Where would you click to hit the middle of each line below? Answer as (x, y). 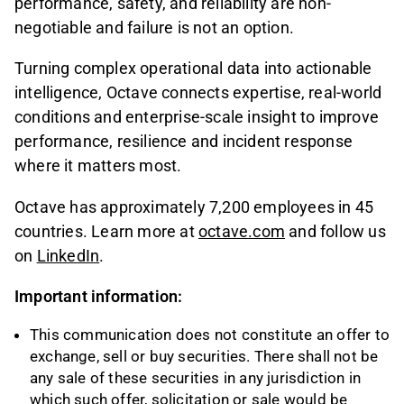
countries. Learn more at (106, 231)
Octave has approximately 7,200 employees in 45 (194, 207)
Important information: (99, 296)
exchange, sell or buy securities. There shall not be (204, 356)
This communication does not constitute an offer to (210, 334)
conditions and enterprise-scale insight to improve (197, 117)
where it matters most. (98, 166)
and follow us (335, 231)
